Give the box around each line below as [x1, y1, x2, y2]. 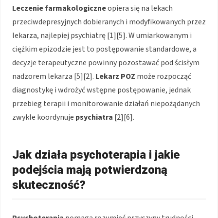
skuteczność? [12, 178, 86, 192]
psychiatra [75, 112, 113, 123]
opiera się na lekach [106, 3, 173, 14]
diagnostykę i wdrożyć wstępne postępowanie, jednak [12, 85, 191, 96]
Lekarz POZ [95, 71, 135, 82]
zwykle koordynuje [12, 112, 75, 123]
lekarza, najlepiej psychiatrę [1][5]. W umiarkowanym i [12, 30, 192, 41]
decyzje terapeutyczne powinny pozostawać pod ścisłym [12, 57, 200, 69]
